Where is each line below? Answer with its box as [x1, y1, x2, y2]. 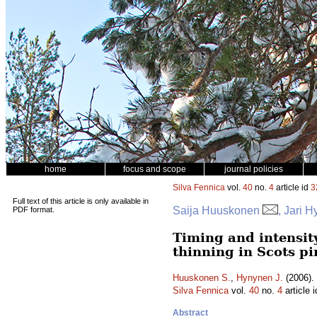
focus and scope [123, 164, 186, 174]
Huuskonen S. [173, 272, 231, 283]
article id [274, 183, 311, 192]
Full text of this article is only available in [13, 197, 149, 205]
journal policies [224, 164, 283, 174]
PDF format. [13, 205, 54, 214]
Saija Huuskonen [173, 204, 263, 217]
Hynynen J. [236, 272, 283, 283]
